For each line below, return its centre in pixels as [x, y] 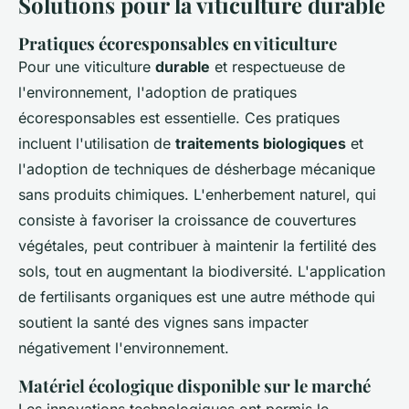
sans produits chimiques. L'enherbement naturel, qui [197, 194]
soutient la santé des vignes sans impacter [163, 322]
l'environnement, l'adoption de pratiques [157, 92]
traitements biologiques [261, 143]
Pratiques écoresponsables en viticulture [178, 43]
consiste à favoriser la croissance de [147, 220]
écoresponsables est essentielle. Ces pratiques [179, 117]
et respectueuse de [278, 66]
